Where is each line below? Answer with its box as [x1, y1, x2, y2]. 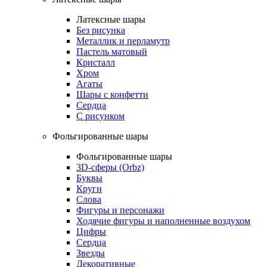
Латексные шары [76, 14, 145, 24]
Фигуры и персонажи [76, 204, 164, 215]
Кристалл [76, 57, 115, 67]
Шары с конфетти [76, 89, 148, 100]
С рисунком [76, 110, 125, 121]
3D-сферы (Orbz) [76, 162, 144, 172]
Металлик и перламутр [76, 35, 170, 46]
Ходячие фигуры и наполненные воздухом [76, 215, 250, 226]
